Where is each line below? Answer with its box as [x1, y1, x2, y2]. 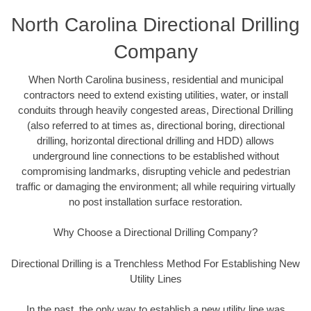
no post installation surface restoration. [69, 195, 242, 208]
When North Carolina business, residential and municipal [28, 73, 283, 85]
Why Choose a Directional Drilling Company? [53, 226, 258, 239]
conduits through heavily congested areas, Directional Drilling [18, 103, 293, 116]
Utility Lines [129, 272, 182, 285]
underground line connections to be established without [32, 149, 279, 162]
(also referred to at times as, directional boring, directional [26, 119, 285, 131]
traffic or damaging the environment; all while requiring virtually [15, 180, 296, 192]
